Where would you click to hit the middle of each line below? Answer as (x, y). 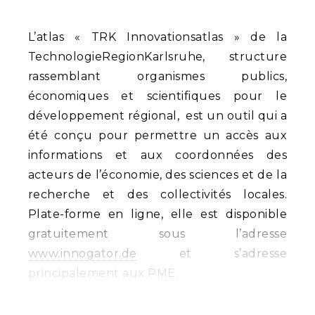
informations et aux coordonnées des (157, 155)
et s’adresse (212, 254)
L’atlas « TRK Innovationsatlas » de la (157, 37)
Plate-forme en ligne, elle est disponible (157, 214)
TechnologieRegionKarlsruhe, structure (157, 57)
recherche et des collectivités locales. (157, 195)
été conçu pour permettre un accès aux (157, 136)
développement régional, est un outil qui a (157, 116)
